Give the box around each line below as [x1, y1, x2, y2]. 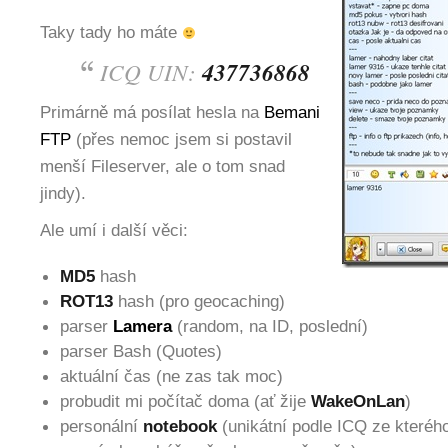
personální [60, 416, 143, 436]
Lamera [113, 316, 172, 336]
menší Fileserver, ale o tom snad [40, 156, 285, 176]
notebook [143, 416, 217, 436]
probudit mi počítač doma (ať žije [60, 391, 311, 411]
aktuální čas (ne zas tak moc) [60, 366, 283, 386]
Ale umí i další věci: [40, 220, 188, 240]
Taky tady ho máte [40, 22, 182, 42]
